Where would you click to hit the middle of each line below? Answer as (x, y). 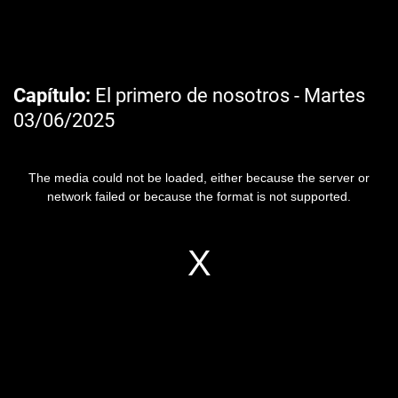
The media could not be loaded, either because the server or (199, 178)
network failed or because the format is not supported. (199, 196)
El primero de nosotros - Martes (228, 96)
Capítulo (49, 96)
